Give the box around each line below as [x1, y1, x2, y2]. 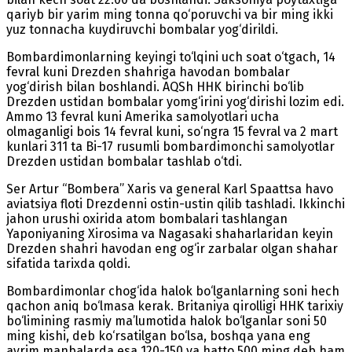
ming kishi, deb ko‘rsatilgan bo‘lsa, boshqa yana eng [6, 328, 310, 343]
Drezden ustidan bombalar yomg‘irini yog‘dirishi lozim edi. [6, 93, 344, 109]
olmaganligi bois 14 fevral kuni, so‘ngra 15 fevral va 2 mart [6, 123, 338, 139]
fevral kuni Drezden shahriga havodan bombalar [6, 64, 290, 79]
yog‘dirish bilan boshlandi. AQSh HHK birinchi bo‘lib [6, 79, 304, 94]
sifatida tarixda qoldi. [6, 255, 130, 271]
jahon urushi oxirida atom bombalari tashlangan [6, 211, 288, 226]
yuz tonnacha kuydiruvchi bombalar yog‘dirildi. [6, 21, 278, 37]
